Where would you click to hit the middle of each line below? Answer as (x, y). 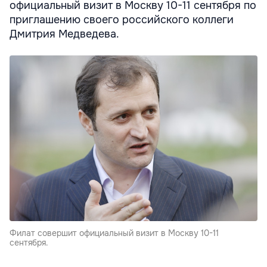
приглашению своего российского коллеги (122, 19)
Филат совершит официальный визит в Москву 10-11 (114, 233)
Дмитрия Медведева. (64, 34)
